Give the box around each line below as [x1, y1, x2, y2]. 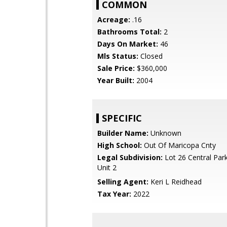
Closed [138, 51, 163, 61]
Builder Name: [97, 128, 148, 138]
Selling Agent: [97, 177, 148, 186]
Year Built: [97, 75, 134, 85]
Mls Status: [97, 51, 138, 61]
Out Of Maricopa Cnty [142, 140, 216, 150]
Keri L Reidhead [148, 177, 202, 186]
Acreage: [97, 15, 130, 24]
